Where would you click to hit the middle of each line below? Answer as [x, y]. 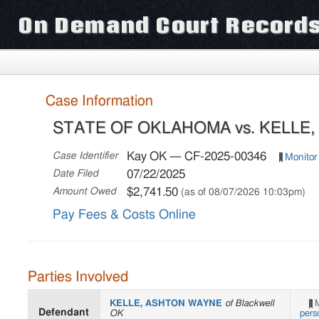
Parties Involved [78, 277]
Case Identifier [86, 156]
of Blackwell [250, 303]
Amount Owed [85, 191]
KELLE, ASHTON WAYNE [167, 303]
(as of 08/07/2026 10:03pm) [244, 192]
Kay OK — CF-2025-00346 [198, 156]
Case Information [100, 101]
